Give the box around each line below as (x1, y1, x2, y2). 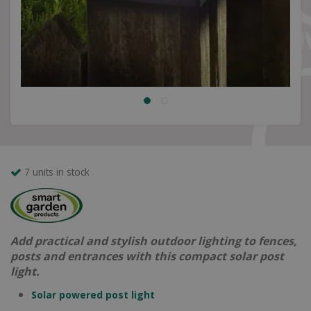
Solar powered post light (31, 288, 155, 301)
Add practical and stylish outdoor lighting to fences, (10, 233, 297, 249)
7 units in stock (24, 165, 90, 178)
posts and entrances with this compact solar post (10, 249, 284, 264)
